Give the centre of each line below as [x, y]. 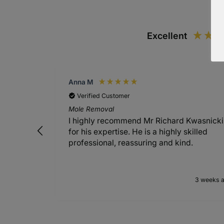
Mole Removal [91, 109]
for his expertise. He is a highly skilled [138, 132]
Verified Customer [104, 95]
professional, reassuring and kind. [131, 143]
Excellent [167, 36]
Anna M [81, 82]
